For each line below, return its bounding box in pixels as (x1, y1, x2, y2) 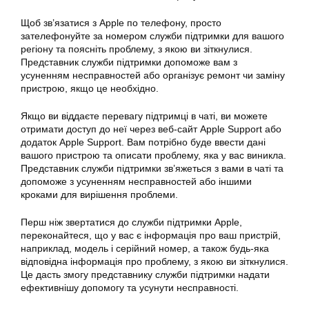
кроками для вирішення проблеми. (21, 188, 178, 200)
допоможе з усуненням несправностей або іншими (21, 175, 252, 187)
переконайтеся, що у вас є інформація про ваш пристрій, (21, 229, 281, 241)
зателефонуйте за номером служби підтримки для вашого (21, 30, 284, 41)
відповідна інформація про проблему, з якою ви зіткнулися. (21, 255, 288, 267)
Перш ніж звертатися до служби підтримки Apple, (21, 216, 242, 228)
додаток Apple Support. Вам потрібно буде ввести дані (21, 136, 266, 148)
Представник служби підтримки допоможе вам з (21, 56, 237, 68)
